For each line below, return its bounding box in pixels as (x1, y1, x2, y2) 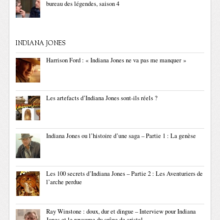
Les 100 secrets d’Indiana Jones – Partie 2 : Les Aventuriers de (46, 169, 203, 178)
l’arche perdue (46, 178, 82, 187)
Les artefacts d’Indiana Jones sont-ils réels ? (46, 94, 158, 103)
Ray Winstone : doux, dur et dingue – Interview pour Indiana (46, 207, 196, 216)
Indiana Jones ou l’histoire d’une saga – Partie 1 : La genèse (46, 132, 196, 140)
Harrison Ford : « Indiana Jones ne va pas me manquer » (46, 56, 187, 65)
